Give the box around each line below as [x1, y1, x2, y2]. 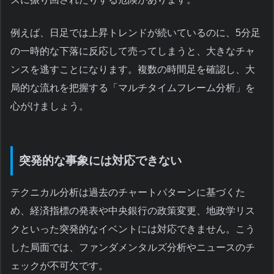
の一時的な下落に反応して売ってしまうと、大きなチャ [10, 45, 255, 56]
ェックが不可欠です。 [10, 261, 108, 272]
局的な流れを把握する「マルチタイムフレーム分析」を [10, 82, 255, 93]
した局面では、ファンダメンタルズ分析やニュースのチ [10, 242, 255, 253]
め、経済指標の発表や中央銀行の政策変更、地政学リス [10, 206, 255, 217]
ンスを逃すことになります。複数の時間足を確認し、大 [10, 64, 255, 75]
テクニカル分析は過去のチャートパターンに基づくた [10, 187, 245, 198]
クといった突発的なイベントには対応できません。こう [10, 224, 255, 235]
